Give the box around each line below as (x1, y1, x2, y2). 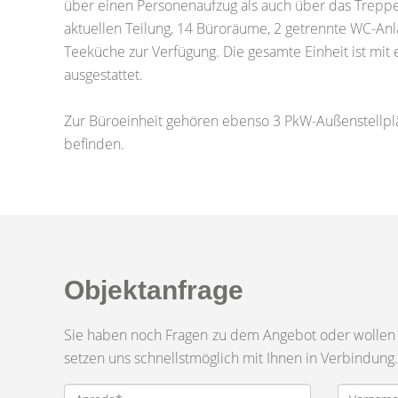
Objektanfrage (64, 275, 243, 305)
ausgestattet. (64, 65, 143, 84)
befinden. (64, 134, 124, 154)
